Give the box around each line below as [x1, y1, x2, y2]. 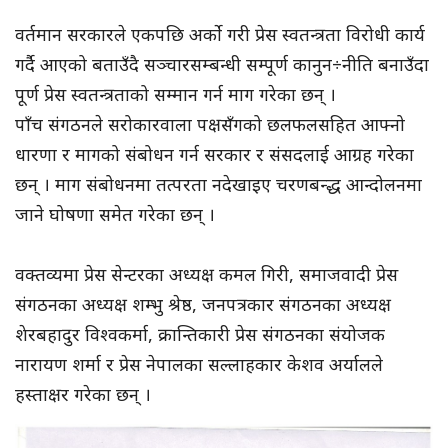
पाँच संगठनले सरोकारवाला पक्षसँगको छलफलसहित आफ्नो [15, 112, 405, 137]
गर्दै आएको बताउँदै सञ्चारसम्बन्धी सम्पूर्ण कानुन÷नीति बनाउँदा [15, 52, 429, 77]
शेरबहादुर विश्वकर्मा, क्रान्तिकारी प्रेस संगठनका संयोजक [15, 322, 385, 347]
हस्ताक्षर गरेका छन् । [15, 382, 151, 407]
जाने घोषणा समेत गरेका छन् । [15, 202, 215, 227]
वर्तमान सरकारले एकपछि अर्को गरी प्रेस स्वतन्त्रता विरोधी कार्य [15, 22, 425, 47]
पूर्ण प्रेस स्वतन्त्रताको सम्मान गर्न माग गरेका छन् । [15, 82, 336, 107]
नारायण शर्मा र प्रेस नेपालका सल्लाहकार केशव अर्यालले [15, 352, 383, 377]
